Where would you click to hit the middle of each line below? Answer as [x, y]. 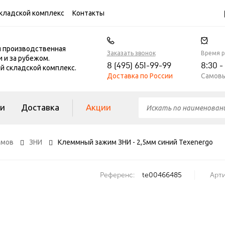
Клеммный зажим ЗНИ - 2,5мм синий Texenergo [135, 142]
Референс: [117, 175]
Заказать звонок [131, 53]
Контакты [88, 13]
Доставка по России [140, 76]
